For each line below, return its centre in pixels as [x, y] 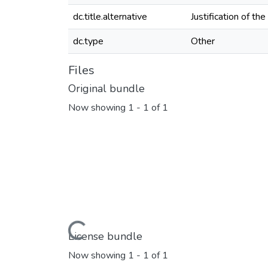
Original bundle [106, 89]
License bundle [105, 236]
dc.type [88, 41]
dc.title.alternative [110, 17]
